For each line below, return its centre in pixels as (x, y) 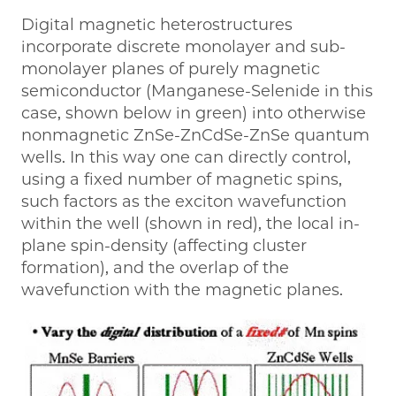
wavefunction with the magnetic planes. (182, 290)
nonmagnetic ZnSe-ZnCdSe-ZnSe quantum (195, 136)
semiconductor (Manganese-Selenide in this (197, 91)
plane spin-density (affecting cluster (164, 246)
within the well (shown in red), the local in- (190, 224)
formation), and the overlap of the (155, 268)
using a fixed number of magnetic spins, (182, 180)
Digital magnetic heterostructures (157, 25)
